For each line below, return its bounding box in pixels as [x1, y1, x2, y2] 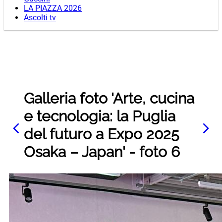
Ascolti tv [24, 13, 56, 23]
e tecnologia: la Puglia [24, 108, 175, 125]
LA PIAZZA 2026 [24, 3, 82, 13]
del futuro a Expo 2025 [24, 125, 179, 143]
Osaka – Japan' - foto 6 [24, 143, 180, 161]
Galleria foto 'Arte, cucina [24, 90, 194, 108]
